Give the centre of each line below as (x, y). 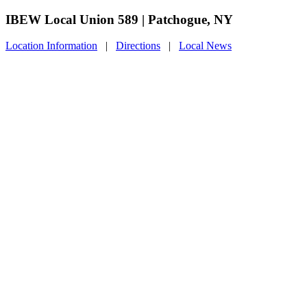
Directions (138, 46)
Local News (205, 46)
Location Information (51, 46)
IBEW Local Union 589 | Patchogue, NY (119, 19)
